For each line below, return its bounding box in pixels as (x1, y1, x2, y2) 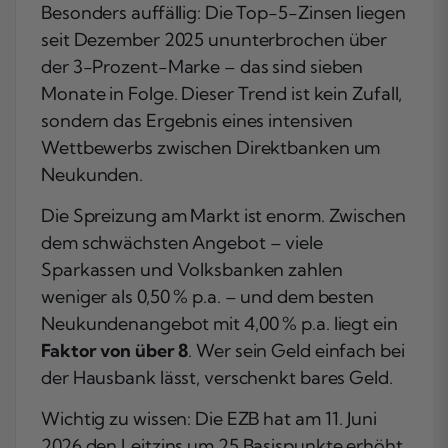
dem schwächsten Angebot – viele (41, 231, 323, 255)
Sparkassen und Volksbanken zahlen (41, 258, 343, 282)
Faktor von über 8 (41, 339, 189, 363)
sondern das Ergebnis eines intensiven (41, 109, 354, 133)
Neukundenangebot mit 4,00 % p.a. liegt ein (41, 312, 398, 336)
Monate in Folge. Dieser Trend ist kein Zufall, (41, 82, 403, 106)
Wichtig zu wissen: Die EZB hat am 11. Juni (41, 407, 377, 431)
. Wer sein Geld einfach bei (188, 339, 405, 363)
